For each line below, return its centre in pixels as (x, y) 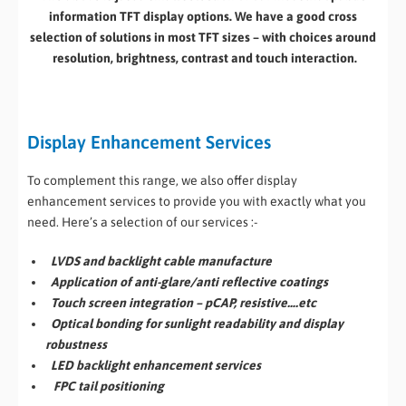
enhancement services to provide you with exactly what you (197, 201)
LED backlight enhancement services (153, 365)
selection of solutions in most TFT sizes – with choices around (203, 37)
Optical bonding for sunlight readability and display (194, 323)
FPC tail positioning (105, 386)
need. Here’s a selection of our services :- (142, 222)
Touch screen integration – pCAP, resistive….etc (181, 302)
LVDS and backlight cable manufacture (159, 261)
